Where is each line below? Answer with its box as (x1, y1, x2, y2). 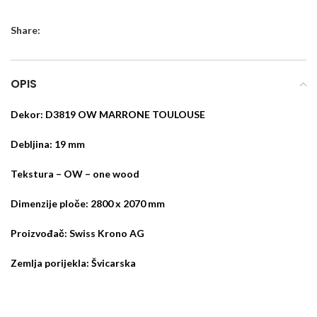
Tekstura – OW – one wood (11, 168, 139, 180)
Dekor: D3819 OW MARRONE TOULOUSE (11, 108, 205, 120)
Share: (11, 24, 40, 36)
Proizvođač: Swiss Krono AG (11, 227, 144, 239)
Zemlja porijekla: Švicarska (11, 257, 136, 269)
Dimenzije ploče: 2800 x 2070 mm (11, 197, 165, 209)
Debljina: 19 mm (11, 138, 85, 150)
